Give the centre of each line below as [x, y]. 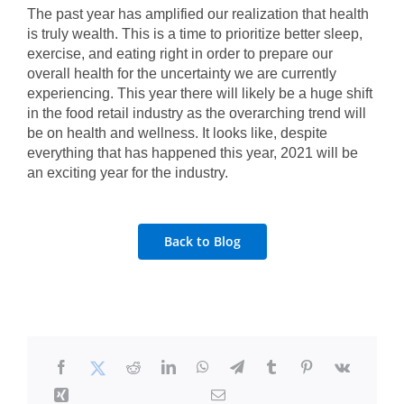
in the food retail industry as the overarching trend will [196, 114]
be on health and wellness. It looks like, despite [177, 133]
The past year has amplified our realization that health [197, 14]
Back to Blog [202, 242]
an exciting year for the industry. [131, 173]
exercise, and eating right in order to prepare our [179, 54]
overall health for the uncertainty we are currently [181, 74]
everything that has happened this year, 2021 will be [192, 153]
